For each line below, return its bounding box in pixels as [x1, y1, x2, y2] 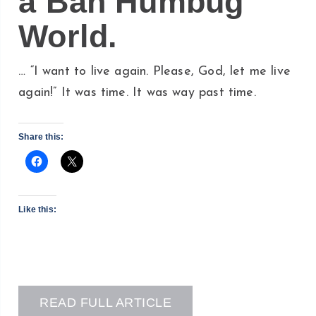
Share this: [18, 132, 64, 142]
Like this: [18, 205, 57, 215]
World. [18, 18, 118, 54]
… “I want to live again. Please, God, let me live [18, 65, 291, 79]
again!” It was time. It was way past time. [18, 86, 256, 100]
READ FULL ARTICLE [39, 295, 172, 310]
